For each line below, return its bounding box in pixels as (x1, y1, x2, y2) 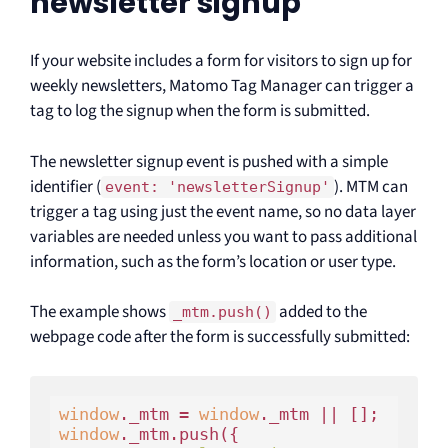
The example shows (30, 300, 169, 324)
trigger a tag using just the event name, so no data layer (30, 199, 416, 224)
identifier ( (30, 174, 101, 199)
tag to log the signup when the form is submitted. (30, 99, 370, 123)
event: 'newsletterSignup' (105, 177, 330, 196)
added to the (276, 300, 367, 324)
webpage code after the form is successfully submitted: (30, 325, 410, 349)
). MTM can (334, 174, 408, 199)
